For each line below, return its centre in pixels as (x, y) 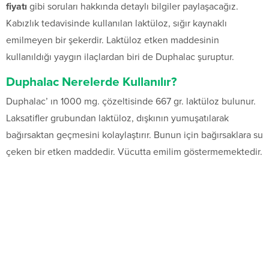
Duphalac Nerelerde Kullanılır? (92, 82)
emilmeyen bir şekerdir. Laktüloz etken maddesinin (113, 41)
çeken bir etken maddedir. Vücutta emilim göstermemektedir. (134, 152)
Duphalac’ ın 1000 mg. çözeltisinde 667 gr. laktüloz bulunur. (131, 102)
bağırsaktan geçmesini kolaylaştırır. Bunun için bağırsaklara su (134, 135)
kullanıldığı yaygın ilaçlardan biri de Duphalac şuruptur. (120, 57)
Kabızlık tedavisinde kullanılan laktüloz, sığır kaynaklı (116, 24)
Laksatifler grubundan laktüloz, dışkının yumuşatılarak (117, 119)
